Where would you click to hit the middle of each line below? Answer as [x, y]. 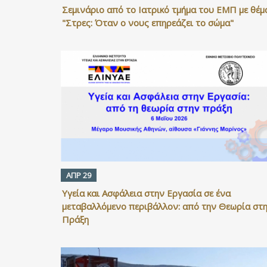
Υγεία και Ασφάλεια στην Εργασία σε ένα [146, 193]
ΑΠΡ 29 [79, 175]
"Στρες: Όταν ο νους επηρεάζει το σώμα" [148, 23]
